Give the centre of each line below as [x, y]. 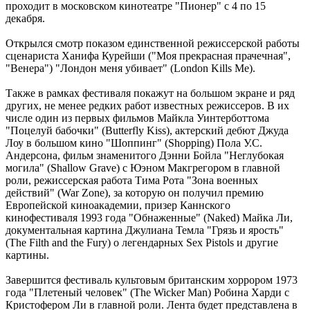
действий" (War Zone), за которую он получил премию [135, 192]
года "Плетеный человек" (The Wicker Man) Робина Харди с [147, 292]
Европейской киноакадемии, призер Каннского [118, 205]
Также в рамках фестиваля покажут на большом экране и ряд [150, 93]
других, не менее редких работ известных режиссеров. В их [147, 105]
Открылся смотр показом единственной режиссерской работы [153, 43]
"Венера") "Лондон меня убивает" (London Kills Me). [130, 68]
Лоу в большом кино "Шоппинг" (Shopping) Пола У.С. [134, 143]
